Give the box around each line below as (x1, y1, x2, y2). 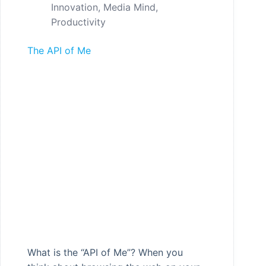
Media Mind (103, 1, 156, 14)
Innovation (51, 1, 98, 14)
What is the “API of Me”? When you (27, 246, 183, 259)
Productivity (51, 16, 106, 28)
